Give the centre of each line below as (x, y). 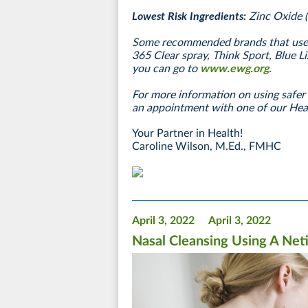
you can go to (166, 68)
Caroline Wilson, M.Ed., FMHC (207, 146)
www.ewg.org (234, 68)
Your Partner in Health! (187, 133)
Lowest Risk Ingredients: (190, 16)
